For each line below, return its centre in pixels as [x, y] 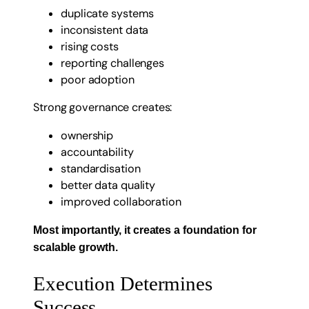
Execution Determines [123, 283]
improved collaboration [121, 201]
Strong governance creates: [103, 108]
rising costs [90, 47]
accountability [97, 152]
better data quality [108, 185]
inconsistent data [105, 30]
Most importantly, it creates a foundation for [145, 229]
